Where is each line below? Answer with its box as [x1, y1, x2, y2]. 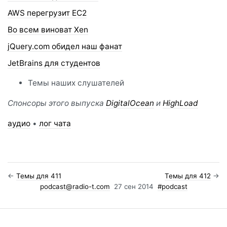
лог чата [39, 118, 71, 128]
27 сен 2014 [113, 182, 154, 191]
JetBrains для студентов [8, 58, 100, 68]
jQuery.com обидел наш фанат [8, 42, 122, 51]
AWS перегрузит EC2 [8, 8, 87, 18]
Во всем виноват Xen [8, 25, 88, 35]
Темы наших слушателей [28, 78, 124, 88]
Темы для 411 [16, 171, 61, 180]
